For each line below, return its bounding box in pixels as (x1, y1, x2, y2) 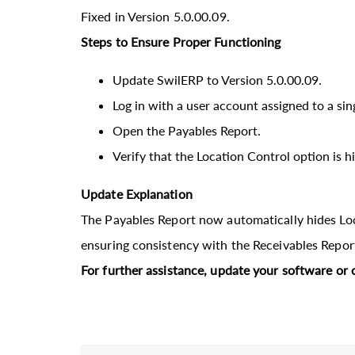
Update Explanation (81, 185, 193, 201)
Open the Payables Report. (113, 122, 261, 138)
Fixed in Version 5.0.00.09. (81, 8, 230, 24)
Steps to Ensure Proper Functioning (81, 33, 281, 49)
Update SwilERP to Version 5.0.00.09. (113, 71, 322, 87)
